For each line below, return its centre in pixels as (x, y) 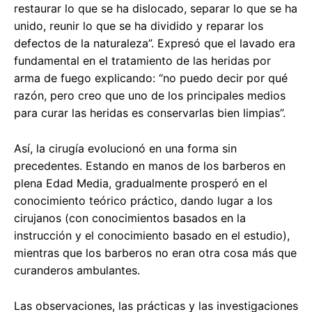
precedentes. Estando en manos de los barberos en (150, 166)
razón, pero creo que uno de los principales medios (150, 96)
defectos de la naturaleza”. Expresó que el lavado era (155, 44)
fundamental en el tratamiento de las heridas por (142, 61)
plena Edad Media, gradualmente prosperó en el (141, 184)
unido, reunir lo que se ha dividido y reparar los (139, 26)
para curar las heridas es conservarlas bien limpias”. (150, 113)
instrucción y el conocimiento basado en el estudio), (152, 236)
